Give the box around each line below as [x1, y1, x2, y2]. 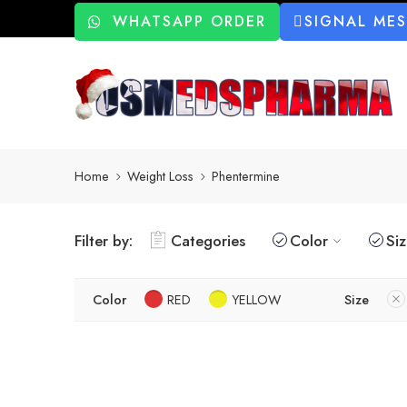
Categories [171, 229, 245, 252]
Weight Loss [127, 166, 194, 186]
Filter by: [74, 229, 133, 252]
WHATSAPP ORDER [113, 11, 266, 32]
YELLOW [232, 289, 281, 309]
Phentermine [212, 166, 280, 186]
